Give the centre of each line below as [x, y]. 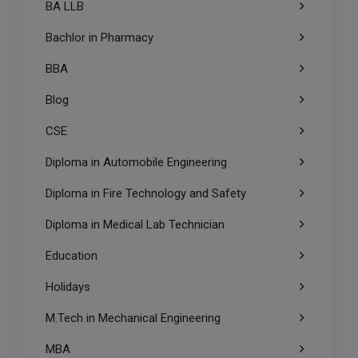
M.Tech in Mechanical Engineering [133, 318]
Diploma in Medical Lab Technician [135, 225]
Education [71, 256]
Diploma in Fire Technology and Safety [145, 194]
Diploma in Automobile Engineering [136, 163]
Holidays [68, 287]
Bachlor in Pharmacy [99, 38]
